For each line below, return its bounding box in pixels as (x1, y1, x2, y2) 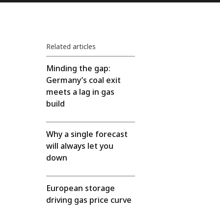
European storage (46, 182, 115, 194)
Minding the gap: (46, 62, 111, 74)
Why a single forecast (46, 128, 128, 140)
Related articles (46, 41, 96, 52)
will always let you (46, 140, 114, 152)
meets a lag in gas (46, 86, 115, 98)
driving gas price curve (46, 194, 132, 206)
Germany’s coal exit (46, 74, 121, 86)
